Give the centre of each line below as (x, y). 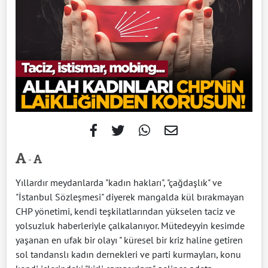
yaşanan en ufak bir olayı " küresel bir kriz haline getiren (129, 240)
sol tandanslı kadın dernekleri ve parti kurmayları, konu (128, 255)
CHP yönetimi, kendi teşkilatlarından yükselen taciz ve (125, 211)
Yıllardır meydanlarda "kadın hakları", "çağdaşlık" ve (119, 183)
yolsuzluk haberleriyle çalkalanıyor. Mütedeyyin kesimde (130, 226)
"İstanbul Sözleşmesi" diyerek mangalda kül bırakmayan (130, 197)
